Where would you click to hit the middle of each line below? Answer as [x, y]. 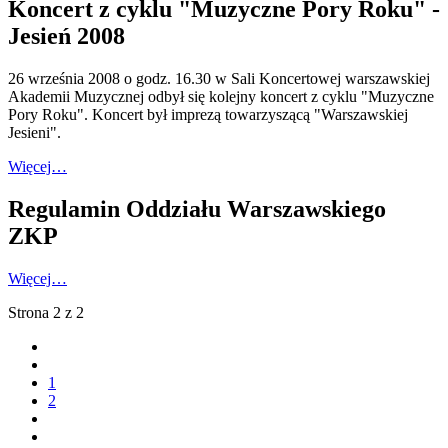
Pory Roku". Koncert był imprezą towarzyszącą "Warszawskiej [208, 114]
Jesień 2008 [66, 35]
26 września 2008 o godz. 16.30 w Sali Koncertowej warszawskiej [219, 78]
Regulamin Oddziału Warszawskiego [197, 208]
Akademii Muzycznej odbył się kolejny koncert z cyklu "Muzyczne [221, 96]
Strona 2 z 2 [46, 312]
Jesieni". [34, 132]
